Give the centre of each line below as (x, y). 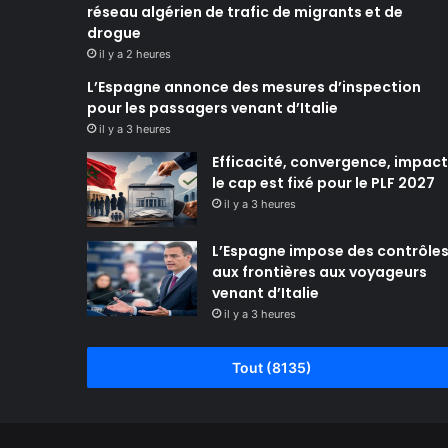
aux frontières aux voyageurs (319, 271)
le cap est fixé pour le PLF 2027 (323, 182)
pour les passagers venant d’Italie (212, 107)
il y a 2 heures (135, 53)
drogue (114, 32)
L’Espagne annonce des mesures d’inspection (254, 86)
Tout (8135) (271, 367)
